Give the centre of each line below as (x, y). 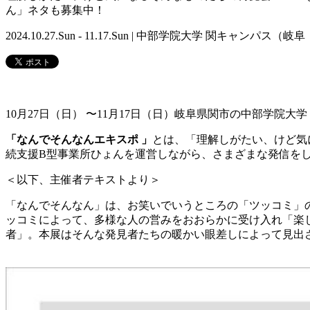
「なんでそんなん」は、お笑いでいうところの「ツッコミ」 (155, 206)
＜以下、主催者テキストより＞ (83, 180)
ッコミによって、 (50, 220)
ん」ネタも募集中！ (55, 10)
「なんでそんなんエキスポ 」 (79, 140)
